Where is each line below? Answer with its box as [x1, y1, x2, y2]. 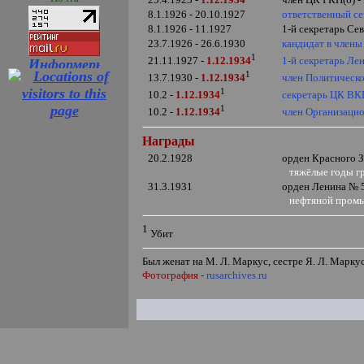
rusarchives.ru [206, 269, 268, 282]
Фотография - [142, 269, 207, 282]
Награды [142, 134, 196, 148]
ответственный [282, 8, 352, 20]
